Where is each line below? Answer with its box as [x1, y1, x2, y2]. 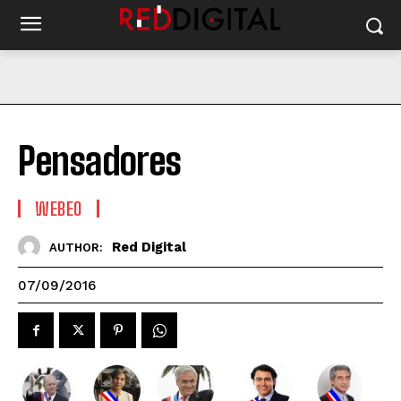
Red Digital [112, 238, 186, 255]
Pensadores [18, 139, 181, 183]
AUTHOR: [49, 240, 103, 254]
